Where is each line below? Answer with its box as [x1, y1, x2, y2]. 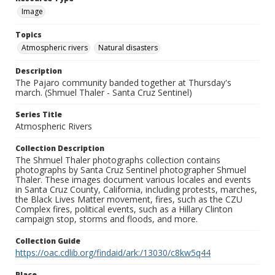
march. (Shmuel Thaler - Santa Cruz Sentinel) [15, 87, 192, 99]
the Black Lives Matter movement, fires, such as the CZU [15, 193, 242, 206]
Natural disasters [98, 42, 158, 53]
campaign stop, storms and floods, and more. [15, 213, 198, 225]
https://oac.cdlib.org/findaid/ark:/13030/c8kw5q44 [15, 247, 211, 259]
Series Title [15, 109, 62, 120]
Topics [15, 29, 42, 41]
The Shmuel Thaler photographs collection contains [15, 154, 220, 166]
